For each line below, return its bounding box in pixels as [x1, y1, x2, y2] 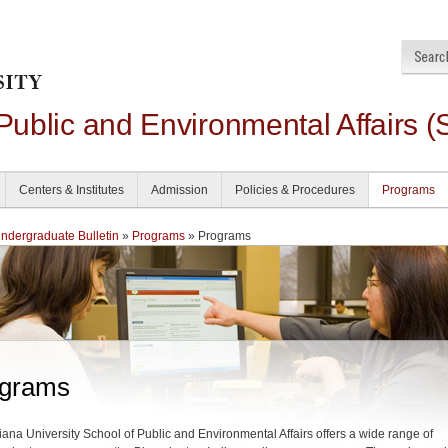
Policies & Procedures [235, 183, 355, 197]
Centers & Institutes [19, 183, 124, 197]
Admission [151, 183, 208, 197]
